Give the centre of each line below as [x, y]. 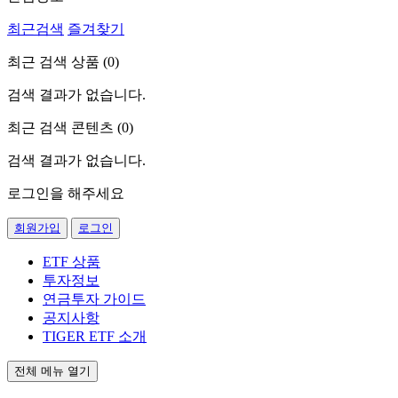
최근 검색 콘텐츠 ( [64, 128]
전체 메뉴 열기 [52, 371]
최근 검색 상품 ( [57, 62]
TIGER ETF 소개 [95, 337]
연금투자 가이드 [94, 299]
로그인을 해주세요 [66, 194]
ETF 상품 [72, 262]
